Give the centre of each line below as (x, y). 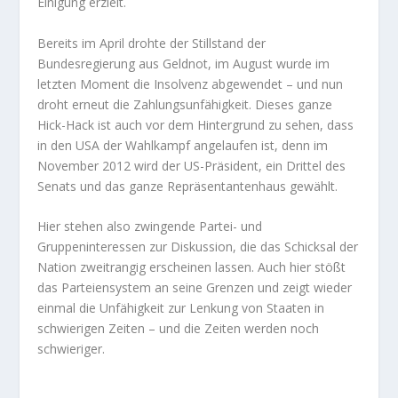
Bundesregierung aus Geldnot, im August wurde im (184, 63)
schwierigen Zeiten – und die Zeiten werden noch (179, 329)
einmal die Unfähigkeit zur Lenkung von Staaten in (181, 308)
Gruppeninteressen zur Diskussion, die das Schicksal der (198, 247)
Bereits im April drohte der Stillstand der (152, 43)
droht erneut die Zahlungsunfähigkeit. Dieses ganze (185, 104)
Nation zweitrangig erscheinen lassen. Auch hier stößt (192, 267)
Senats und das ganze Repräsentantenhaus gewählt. (188, 186)
